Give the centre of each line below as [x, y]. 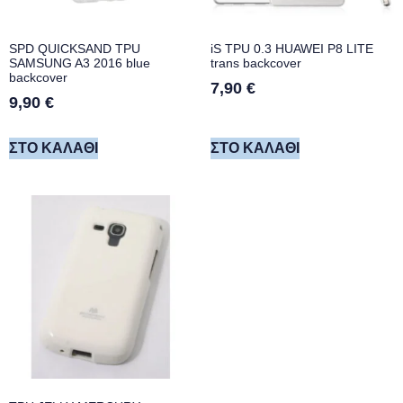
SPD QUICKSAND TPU [75, 48]
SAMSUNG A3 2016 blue [80, 63]
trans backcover [256, 63]
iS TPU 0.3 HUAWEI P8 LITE [292, 48]
